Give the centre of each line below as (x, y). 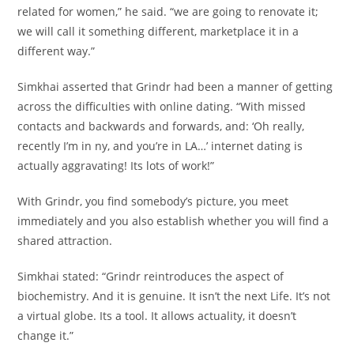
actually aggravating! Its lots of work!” (116, 166)
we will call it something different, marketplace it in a (158, 31)
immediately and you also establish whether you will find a (173, 221)
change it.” (46, 335)
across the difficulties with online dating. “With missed (162, 106)
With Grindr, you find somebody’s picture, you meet (153, 201)
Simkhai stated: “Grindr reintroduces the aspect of (151, 276)
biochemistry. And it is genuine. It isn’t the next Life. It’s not (174, 296)
